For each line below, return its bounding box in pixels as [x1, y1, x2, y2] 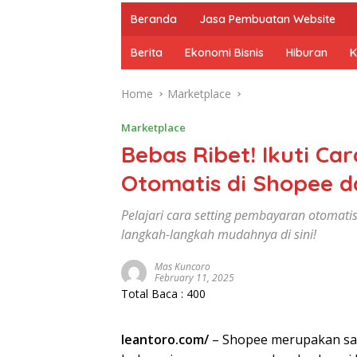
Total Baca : [121, 286, 186, 301]
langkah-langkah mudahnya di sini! [121, 226, 316, 243]
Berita [131, 45, 163, 60]
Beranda [131, 12, 177, 26]
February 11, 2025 [155, 271, 234, 284]
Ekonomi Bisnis [185, 45, 264, 60]
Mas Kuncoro [155, 260, 210, 273]
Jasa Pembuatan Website [199, 12, 335, 26]
